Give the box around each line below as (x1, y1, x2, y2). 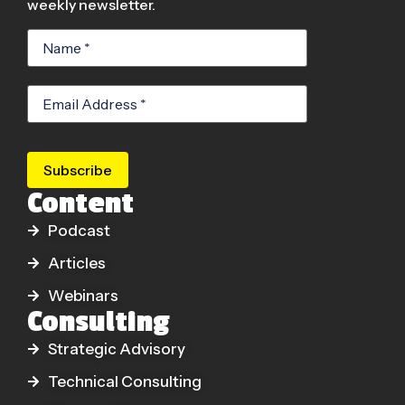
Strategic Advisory (47, 339, 185, 358)
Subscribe (43, 160, 112, 179)
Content (27, 185, 134, 221)
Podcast (47, 221, 110, 240)
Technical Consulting (47, 372, 202, 391)
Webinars (47, 286, 118, 305)
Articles (47, 253, 106, 272)
